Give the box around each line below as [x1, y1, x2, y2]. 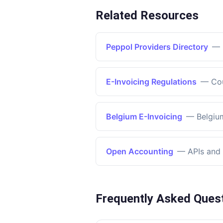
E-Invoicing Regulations [106, 77, 197, 87]
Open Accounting [106, 146, 173, 156]
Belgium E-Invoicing [106, 111, 182, 121]
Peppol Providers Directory [106, 42, 208, 52]
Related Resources [96, 8, 199, 22]
